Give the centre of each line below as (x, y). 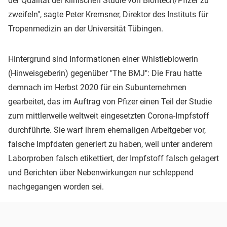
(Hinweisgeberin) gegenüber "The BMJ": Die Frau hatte (105, 73)
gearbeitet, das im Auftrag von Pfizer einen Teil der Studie (110, 102)
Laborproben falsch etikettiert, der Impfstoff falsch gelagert (113, 159)
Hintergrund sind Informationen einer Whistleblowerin (103, 59)
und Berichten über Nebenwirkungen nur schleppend (101, 173)
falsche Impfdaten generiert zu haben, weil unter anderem (110, 144)
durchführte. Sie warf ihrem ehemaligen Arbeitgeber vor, (107, 130)
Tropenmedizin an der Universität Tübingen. (86, 29)
